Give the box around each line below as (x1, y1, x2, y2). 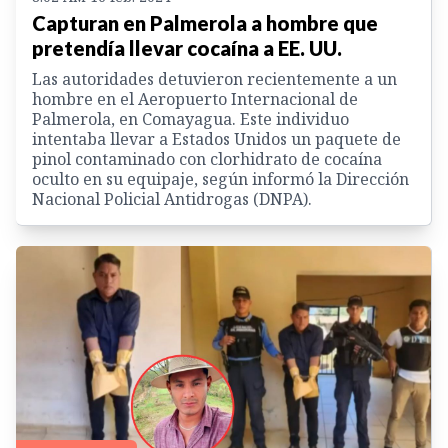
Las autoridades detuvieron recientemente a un (32, 68, 397, 91)
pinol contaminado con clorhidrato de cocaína (32, 148, 382, 171)
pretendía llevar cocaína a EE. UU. (32, 36, 342, 61)
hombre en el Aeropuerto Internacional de (32, 88, 358, 111)
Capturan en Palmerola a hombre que (32, 11, 378, 36)
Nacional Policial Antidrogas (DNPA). (32, 188, 312, 211)
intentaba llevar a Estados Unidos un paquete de (32, 128, 401, 151)
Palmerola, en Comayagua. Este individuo (32, 108, 349, 131)
